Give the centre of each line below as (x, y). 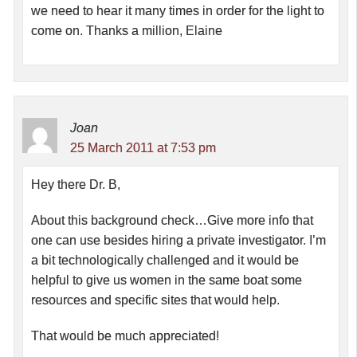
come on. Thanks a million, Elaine (127, 31)
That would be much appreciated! (125, 336)
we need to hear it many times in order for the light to (178, 11)
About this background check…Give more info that (172, 221)
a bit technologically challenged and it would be (165, 261)
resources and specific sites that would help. (155, 300)
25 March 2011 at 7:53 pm (143, 148)
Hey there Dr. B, (76, 185)
